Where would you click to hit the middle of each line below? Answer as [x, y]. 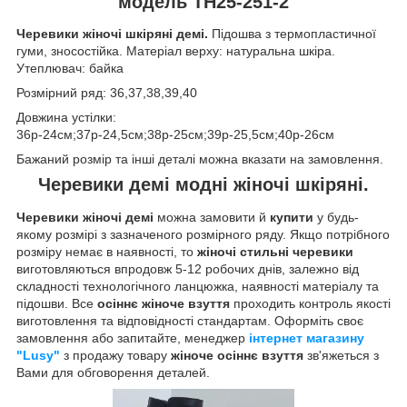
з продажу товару [117, 356]
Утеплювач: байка [70, 69]
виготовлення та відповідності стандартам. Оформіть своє [190, 321]
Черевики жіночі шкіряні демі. [114, 34]
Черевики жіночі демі [85, 218]
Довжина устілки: [66, 118]
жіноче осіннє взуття [237, 356]
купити [292, 218]
